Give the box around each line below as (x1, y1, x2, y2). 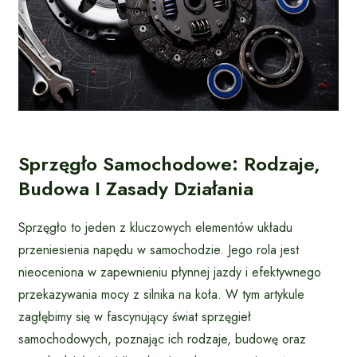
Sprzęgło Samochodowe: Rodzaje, (18, 149, 320, 178)
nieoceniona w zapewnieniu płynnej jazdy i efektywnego (18, 262, 321, 281)
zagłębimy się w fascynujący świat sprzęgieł (18, 307, 251, 326)
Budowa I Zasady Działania (18, 174, 253, 202)
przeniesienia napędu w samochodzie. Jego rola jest (18, 240, 299, 259)
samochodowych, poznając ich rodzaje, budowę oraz (18, 329, 306, 348)
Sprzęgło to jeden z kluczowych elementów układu (18, 218, 292, 237)
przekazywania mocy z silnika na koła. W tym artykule (18, 284, 304, 304)
